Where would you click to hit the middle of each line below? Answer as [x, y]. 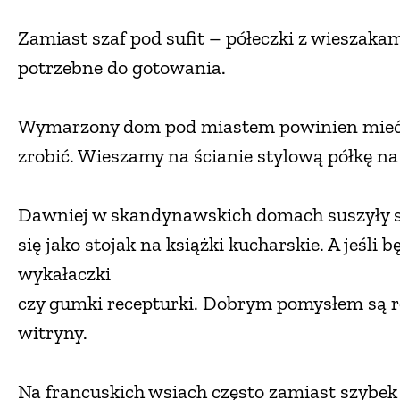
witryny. [53, 332]
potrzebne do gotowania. [122, 67]
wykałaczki [64, 273]
